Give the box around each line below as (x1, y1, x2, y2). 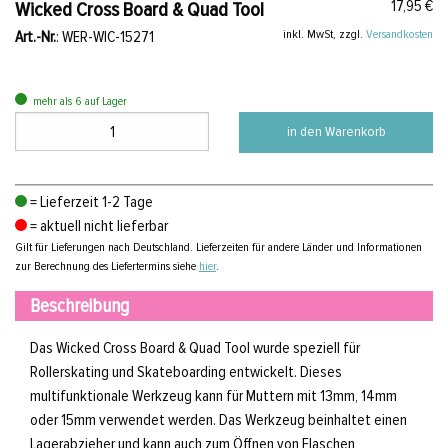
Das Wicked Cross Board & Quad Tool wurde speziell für (30, 338, 360, 359)
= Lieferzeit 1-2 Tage (27, 192, 153, 213)
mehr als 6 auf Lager (33, 93, 127, 110)
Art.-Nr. (15, 27, 56, 48)
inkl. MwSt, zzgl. (283, 26, 366, 43)
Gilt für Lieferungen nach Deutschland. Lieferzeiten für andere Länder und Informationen (15, 239, 422, 256)
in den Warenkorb (286, 123, 386, 141)
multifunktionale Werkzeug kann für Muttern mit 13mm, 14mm (30, 386, 397, 407)
